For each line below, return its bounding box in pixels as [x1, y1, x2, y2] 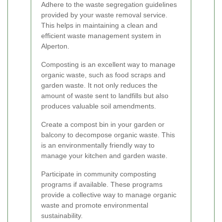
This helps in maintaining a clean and [41, 21, 158, 30]
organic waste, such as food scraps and [41, 71, 166, 79]
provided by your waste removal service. [41, 11, 167, 19]
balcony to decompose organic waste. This [41, 131, 175, 139]
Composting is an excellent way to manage [41, 60, 175, 69]
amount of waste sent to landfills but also [41, 92, 168, 100]
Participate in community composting [41, 170, 156, 178]
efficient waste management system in [41, 32, 161, 40]
